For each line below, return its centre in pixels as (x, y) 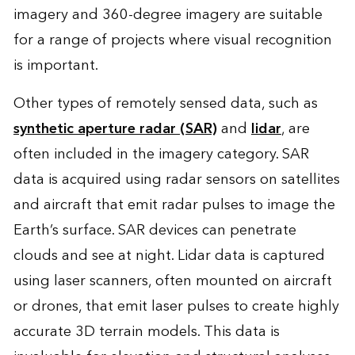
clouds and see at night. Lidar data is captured (169, 255)
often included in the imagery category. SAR (161, 154)
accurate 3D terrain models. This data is (146, 331)
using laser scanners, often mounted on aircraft (172, 281)
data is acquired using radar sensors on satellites (176, 179)
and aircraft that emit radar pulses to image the (174, 204)
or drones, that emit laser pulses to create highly (176, 306)
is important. (55, 65)
